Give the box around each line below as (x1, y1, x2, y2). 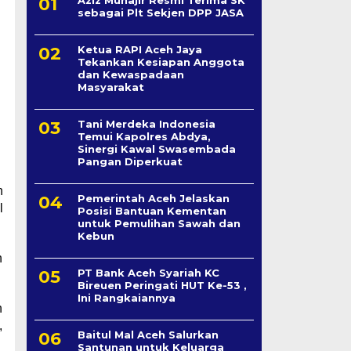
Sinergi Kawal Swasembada (77, 142, 236, 155)
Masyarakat (77, 80, 144, 93)
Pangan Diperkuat (77, 154, 183, 168)
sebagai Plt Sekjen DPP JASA (77, 5, 244, 19)
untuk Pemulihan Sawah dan (77, 216, 241, 230)
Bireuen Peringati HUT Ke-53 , (77, 278, 247, 291)
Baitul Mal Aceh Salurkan (77, 327, 219, 341)
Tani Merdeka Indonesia (77, 117, 215, 130)
